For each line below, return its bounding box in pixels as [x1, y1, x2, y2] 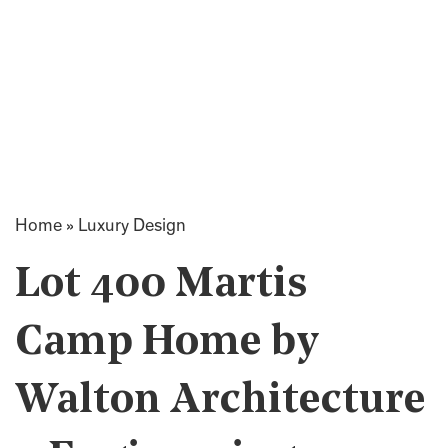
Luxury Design [78, 218, 186, 236]
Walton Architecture [15, 380, 426, 423]
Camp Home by [15, 322, 319, 365]
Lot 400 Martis [15, 264, 308, 307]
